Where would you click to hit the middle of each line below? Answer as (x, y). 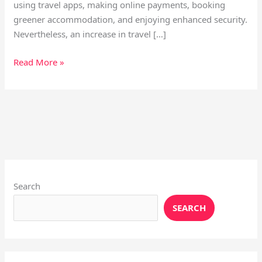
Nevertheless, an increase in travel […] (90, 34)
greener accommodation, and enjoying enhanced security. (131, 19)
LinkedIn (88, 159)
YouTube (45, 159)
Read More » (39, 62)
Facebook (73, 159)
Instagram (20, 159)
